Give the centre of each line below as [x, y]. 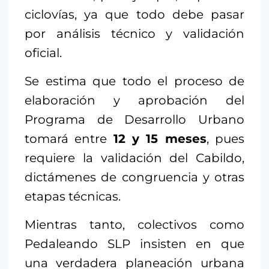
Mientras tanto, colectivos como [134, 224]
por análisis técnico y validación [134, 33]
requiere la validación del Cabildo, [134, 158]
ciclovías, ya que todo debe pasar [134, 14]
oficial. [43, 53]
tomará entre [69, 138]
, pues [225, 138]
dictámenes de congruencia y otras [134, 177]
